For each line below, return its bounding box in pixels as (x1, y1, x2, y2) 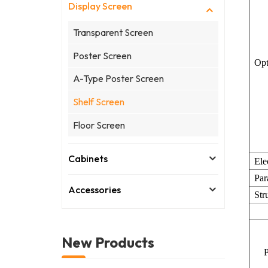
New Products (62, 233, 155, 251)
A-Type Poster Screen (73, 72, 165, 85)
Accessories (68, 184, 121, 196)
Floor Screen (73, 119, 126, 131)
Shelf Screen (73, 96, 125, 108)
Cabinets (68, 153, 108, 165)
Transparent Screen (73, 26, 154, 38)
